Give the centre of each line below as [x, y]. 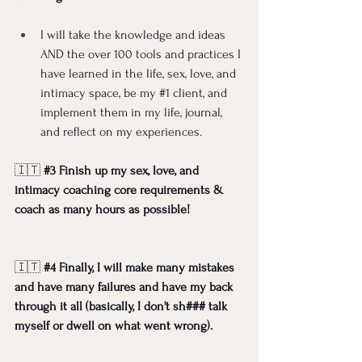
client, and [200, 93]
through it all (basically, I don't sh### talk [122, 307]
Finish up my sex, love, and [129, 171]
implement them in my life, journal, [133, 113]
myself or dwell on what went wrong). [115, 326]
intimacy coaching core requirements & [120, 190]
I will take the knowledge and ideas [135, 35]
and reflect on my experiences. [124, 132]
